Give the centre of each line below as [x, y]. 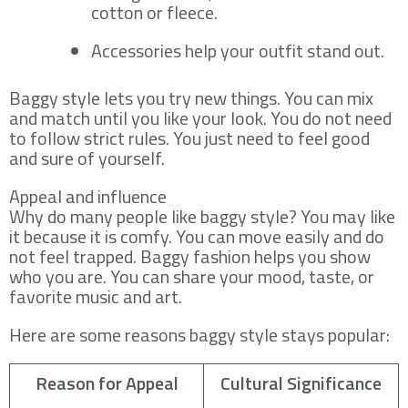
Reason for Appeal [107, 382]
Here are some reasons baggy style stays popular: [199, 334]
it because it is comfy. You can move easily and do [197, 236]
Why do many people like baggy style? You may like [202, 216]
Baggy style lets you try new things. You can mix [191, 97]
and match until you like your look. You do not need [200, 117]
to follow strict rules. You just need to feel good [189, 138]
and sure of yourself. [87, 158]
